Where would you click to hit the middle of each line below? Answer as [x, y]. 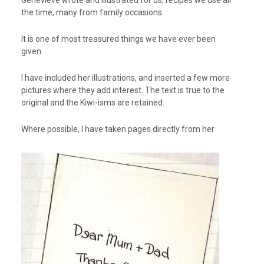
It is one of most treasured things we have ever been [118, 39]
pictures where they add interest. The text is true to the [123, 90]
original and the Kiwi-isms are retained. [93, 103]
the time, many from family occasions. [92, 13]
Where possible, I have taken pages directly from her [118, 129]
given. [32, 52]
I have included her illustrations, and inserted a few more [125, 78]
